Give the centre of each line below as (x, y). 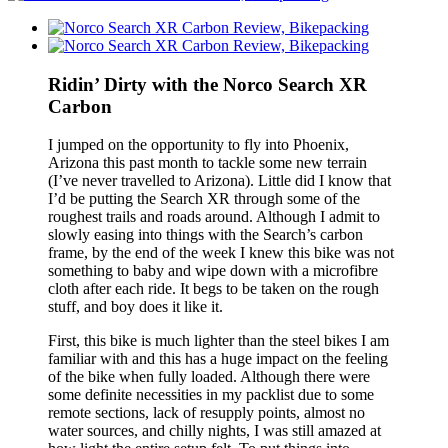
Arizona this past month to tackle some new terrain (207, 163)
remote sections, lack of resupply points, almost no (206, 413)
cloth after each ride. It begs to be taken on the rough (213, 289)
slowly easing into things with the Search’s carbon (205, 235)
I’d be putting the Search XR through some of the (204, 199)
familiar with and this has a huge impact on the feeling (218, 359)
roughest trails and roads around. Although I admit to (214, 217)
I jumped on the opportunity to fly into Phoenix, (198, 145)
